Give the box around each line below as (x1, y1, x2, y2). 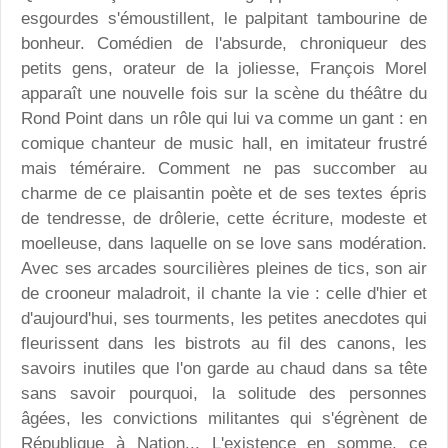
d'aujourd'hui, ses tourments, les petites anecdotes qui (21, 309, 427, 329)
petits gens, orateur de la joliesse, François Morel (21, 59, 427, 79)
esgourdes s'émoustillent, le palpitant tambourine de (21, 9, 427, 29)
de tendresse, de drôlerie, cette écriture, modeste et (21, 209, 427, 229)
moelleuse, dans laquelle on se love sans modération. (21, 234, 427, 254)
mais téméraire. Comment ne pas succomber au (21, 159, 427, 179)
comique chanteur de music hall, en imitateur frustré (21, 134, 427, 154)
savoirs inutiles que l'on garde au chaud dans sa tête (21, 359, 427, 379)
